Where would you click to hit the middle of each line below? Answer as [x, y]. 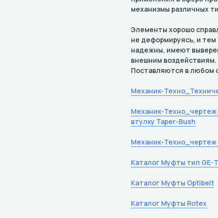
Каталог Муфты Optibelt [173, 183]
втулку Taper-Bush [163, 121]
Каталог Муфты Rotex [169, 203]
